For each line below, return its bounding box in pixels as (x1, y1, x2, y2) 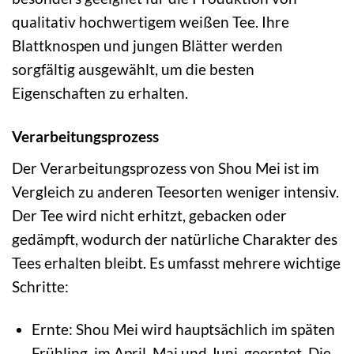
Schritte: (12, 277, 69, 296)
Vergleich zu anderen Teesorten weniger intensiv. (12, 182, 339, 201)
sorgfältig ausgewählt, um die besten (12, 59, 254, 78)
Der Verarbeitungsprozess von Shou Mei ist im (12, 158, 319, 177)
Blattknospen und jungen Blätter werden (12, 36, 283, 55)
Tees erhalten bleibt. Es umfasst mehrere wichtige (12, 253, 341, 272)
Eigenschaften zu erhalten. (12, 83, 188, 102)
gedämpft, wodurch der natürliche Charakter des (12, 229, 337, 248)
